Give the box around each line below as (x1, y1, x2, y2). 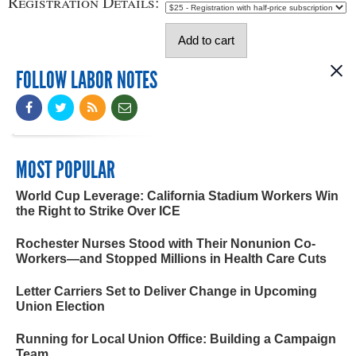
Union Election (16, 299, 105, 313)
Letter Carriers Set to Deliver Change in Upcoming (16, 284, 317, 298)
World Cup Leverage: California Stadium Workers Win (16, 188, 339, 203)
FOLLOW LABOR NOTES (16, 65, 157, 95)
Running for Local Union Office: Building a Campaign (16, 331, 336, 346)
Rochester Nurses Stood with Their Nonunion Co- (16, 236, 315, 250)
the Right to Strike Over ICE (16, 203, 180, 218)
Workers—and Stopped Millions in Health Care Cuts (16, 251, 327, 265)
